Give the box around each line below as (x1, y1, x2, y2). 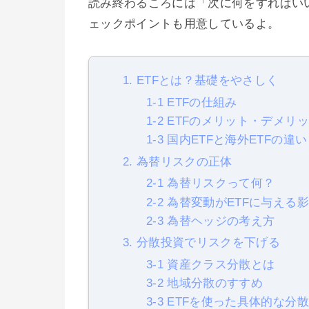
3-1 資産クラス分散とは (146, 257, 275, 271)
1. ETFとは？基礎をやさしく (123, 74, 279, 88)
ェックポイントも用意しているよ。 (88, 17, 280, 31)
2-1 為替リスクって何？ (146, 177, 275, 190)
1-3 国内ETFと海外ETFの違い (146, 133, 308, 147)
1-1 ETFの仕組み (146, 95, 237, 109)
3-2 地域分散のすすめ (146, 277, 263, 290)
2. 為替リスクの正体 (123, 154, 232, 168)
